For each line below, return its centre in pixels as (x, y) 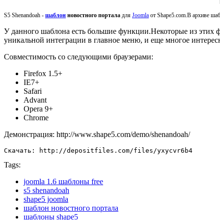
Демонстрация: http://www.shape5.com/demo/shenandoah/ (97, 134)
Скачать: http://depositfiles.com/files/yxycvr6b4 (98, 150)
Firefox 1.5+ (43, 73)
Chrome (36, 117)
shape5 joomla (46, 199)
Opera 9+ (38, 109)
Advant (35, 100)
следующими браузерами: (110, 56)
